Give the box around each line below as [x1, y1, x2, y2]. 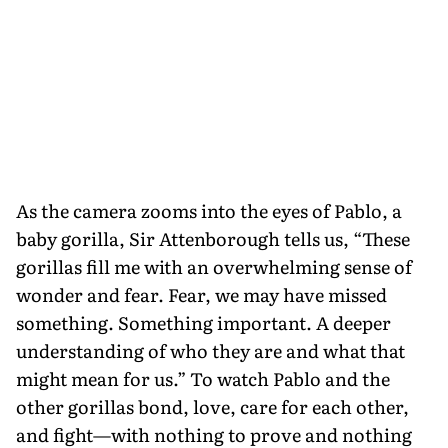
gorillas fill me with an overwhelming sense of [16, 252, 412, 280]
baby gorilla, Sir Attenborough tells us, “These [16, 224, 410, 252]
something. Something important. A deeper [16, 308, 391, 336]
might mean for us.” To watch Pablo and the [16, 364, 390, 392]
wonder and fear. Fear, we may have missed [16, 280, 387, 308]
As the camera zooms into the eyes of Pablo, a [16, 196, 402, 224]
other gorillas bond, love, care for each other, [16, 392, 409, 420]
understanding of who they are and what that [16, 336, 405, 364]
